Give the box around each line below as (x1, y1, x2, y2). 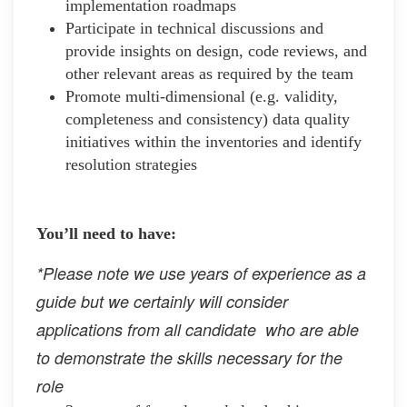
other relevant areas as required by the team (65, 64, 353, 83)
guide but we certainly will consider (36, 289, 288, 313)
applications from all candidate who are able (36, 317, 359, 341)
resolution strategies (65, 154, 197, 174)
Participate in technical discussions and (65, 18, 323, 37)
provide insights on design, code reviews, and (65, 41, 367, 60)
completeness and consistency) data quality (65, 109, 350, 128)
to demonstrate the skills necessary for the (36, 345, 342, 369)
